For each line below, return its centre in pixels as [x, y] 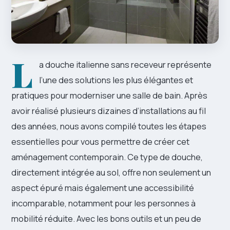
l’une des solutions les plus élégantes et [116, 80]
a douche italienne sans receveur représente [125, 65]
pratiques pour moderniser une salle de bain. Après [109, 95]
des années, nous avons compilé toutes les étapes [109, 126]
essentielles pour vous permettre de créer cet [100, 142]
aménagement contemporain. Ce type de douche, [107, 157]
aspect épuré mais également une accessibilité [103, 188]
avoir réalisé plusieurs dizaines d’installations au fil [109, 111]
